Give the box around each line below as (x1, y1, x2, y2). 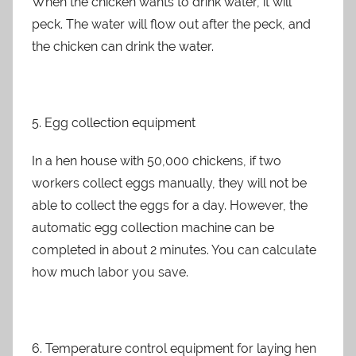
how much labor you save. (32, 264, 188, 280)
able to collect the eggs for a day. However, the (32, 197, 308, 213)
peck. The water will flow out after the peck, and (32, 16, 311, 32)
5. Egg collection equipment (32, 114, 195, 130)
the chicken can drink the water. (32, 38, 214, 54)
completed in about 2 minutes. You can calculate (32, 242, 316, 257)
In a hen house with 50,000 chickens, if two (32, 153, 281, 168)
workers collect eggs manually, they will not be (32, 175, 307, 191)
